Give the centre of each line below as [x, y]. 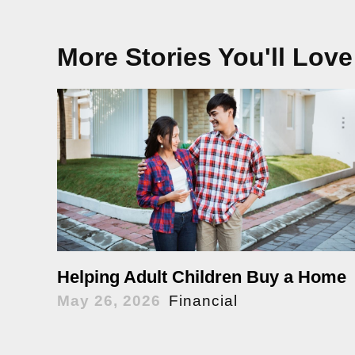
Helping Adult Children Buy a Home [202, 277]
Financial [203, 300]
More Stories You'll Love [205, 57]
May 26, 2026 [109, 300]
